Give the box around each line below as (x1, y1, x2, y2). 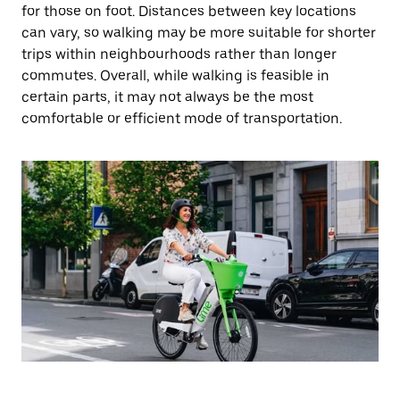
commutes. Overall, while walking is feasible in (21, 67, 329, 84)
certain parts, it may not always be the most (21, 88, 313, 105)
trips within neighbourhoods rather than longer (21, 46, 337, 62)
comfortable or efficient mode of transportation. (21, 110, 342, 127)
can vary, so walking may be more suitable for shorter (21, 24, 376, 41)
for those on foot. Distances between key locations (21, 3, 356, 20)
